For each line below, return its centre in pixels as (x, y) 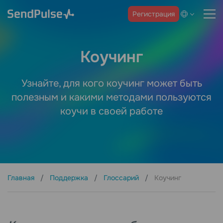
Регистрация (154, 14)
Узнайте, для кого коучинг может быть (111, 84)
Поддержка (70, 178)
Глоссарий (122, 178)
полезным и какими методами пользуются (111, 98)
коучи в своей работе (111, 111)
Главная (22, 178)
